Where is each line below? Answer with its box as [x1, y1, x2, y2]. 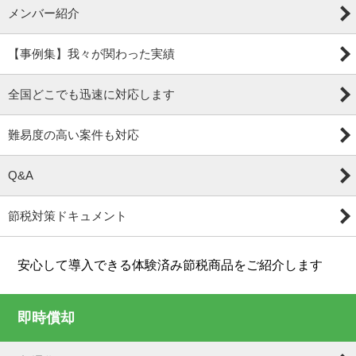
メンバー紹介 [8, 6, 79, 20]
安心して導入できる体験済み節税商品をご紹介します [17, 258, 323, 272]
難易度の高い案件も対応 [8, 128, 139, 141]
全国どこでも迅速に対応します [8, 87, 175, 101]
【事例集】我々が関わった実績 [8, 47, 175, 60]
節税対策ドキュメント [8, 209, 127, 222]
